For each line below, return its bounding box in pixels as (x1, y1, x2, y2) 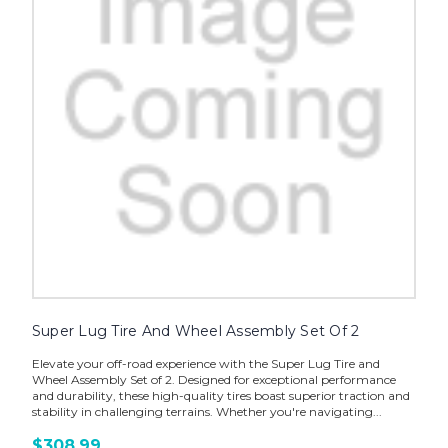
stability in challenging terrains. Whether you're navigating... (31, 404, 382, 420)
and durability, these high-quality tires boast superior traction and (31, 388, 410, 404)
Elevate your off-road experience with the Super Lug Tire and (31, 356, 380, 372)
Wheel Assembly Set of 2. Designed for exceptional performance (31, 372, 396, 388)
